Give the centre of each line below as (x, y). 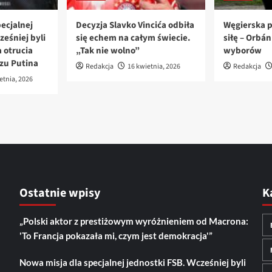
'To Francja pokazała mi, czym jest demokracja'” (116, 236)
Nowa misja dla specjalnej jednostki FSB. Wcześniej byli (132, 263)
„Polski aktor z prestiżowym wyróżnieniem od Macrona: (134, 221)
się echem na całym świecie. (133, 38)
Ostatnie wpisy (59, 193)
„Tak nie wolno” (108, 51)
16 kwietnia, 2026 (154, 67)
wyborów (243, 51)
